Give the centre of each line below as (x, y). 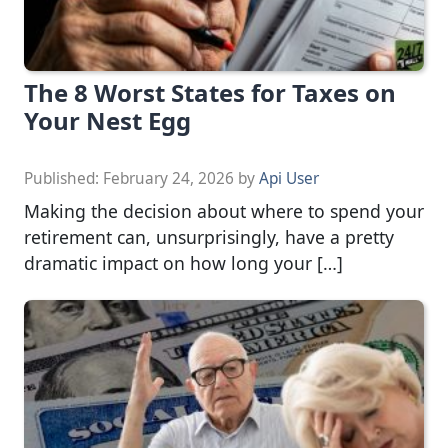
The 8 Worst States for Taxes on (210, 92)
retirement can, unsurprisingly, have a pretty (209, 236)
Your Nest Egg (107, 120)
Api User (289, 178)
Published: (63, 178)
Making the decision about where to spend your (224, 210)
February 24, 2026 (168, 178)
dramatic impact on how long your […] (183, 262)
